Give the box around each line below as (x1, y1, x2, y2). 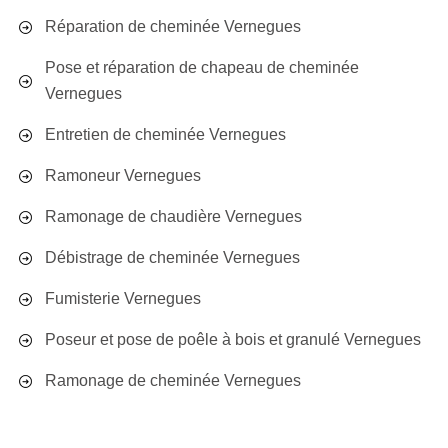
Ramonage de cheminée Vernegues (45, 372, 301, 389)
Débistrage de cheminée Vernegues (45, 249, 300, 266)
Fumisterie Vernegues (45, 290, 201, 307)
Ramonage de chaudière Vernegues (45, 208, 302, 225)
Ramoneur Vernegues (45, 167, 201, 184)
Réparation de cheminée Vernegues (45, 18, 301, 35)
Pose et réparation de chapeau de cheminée (44, 59, 359, 76)
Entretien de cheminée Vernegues (45, 126, 286, 143)
